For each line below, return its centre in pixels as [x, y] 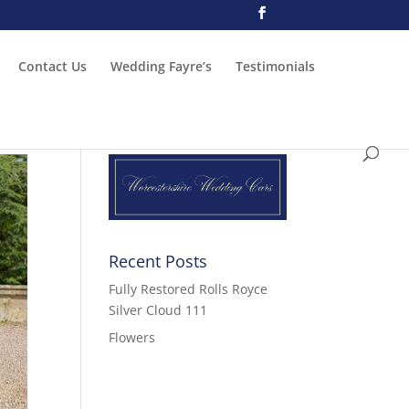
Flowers [132, 337]
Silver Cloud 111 [158, 309]
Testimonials [275, 66]
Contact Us [52, 66]
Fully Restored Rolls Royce [189, 288]
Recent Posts [158, 261]
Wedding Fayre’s [161, 66]
